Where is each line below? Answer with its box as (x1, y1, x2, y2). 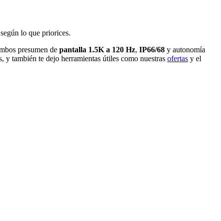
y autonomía (165, 45, 205, 54)
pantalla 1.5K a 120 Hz (59, 45, 135, 54)
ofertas (167, 54, 188, 63)
